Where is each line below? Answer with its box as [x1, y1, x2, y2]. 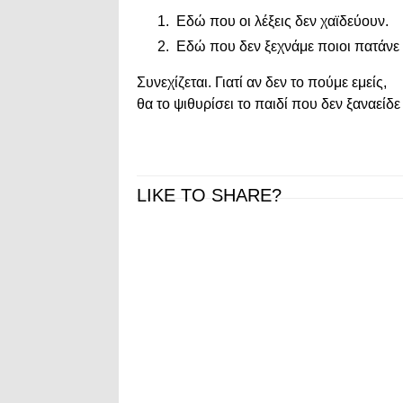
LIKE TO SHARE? [137, 185, 282, 206]
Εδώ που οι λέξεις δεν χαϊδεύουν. [173, 13, 389, 30]
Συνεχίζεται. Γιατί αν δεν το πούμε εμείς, [137, 75, 387, 91]
